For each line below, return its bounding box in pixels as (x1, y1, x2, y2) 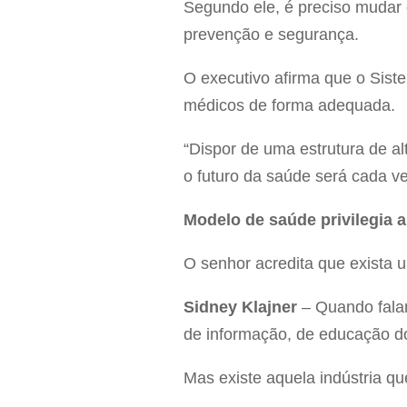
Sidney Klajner (184, 298, 302, 317)
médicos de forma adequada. (184, 96, 395, 115)
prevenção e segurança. (184, 25, 359, 45)
